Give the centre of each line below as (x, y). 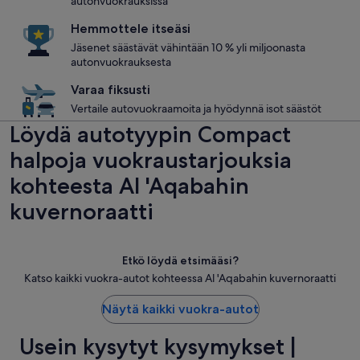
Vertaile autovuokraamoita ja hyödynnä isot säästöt (196, 108)
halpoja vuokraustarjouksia (151, 160)
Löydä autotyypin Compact (150, 134)
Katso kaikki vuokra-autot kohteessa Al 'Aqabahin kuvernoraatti (180, 278)
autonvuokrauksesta (121, 62)
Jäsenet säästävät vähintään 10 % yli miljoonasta (188, 47)
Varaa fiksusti (110, 90)
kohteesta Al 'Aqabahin (129, 186)
